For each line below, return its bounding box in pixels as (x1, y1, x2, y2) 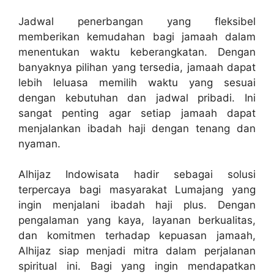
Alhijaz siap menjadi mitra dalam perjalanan (18, 245, 256, 257)
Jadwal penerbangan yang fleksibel (18, 15, 256, 28)
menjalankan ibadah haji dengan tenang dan (18, 122, 256, 135)
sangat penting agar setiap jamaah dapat (18, 106, 256, 119)
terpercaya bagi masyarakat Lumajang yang (18, 183, 256, 196)
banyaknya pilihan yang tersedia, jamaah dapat (18, 61, 256, 73)
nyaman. (18, 137, 61, 150)
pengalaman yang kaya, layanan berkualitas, (18, 214, 256, 227)
